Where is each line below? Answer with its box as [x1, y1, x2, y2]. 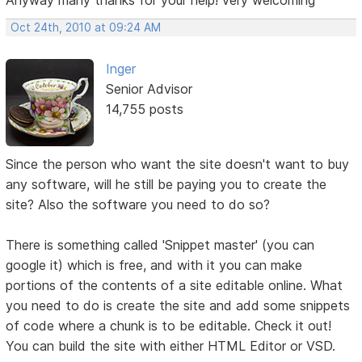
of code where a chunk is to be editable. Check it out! [6, 318, 332, 335]
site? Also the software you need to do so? [6, 196, 271, 213]
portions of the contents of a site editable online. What [6, 277, 343, 294]
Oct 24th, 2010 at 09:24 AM [11, 20, 162, 34]
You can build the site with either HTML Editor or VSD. [6, 338, 336, 355]
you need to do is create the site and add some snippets [6, 297, 351, 314]
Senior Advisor [105, 80, 192, 97]
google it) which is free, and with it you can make [6, 257, 303, 274]
